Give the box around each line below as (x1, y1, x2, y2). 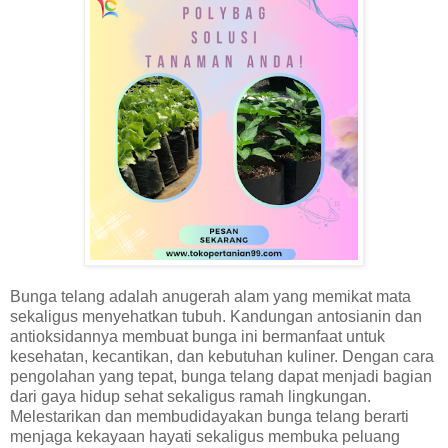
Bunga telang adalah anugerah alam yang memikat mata (10, 287, 411, 305)
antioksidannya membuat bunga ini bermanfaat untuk (10, 327, 385, 345)
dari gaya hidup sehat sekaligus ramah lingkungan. (10, 387, 371, 405)
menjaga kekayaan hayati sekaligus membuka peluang (10, 427, 400, 445)
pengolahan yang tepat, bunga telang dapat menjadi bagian (10, 367, 432, 385)
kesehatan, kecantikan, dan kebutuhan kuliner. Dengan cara (10, 347, 434, 365)
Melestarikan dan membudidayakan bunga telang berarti (10, 407, 409, 425)
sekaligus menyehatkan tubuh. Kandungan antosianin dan (10, 307, 422, 325)
